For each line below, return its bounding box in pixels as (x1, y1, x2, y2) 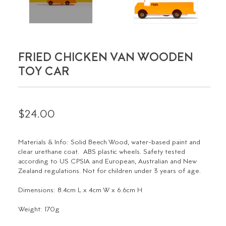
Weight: (18, 205, 43, 214)
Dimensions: (18, 186, 56, 195)
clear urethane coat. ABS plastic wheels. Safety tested (18, 148, 186, 157)
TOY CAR (18, 65, 70, 80)
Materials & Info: (18, 138, 69, 147)
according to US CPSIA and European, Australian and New (18, 157, 197, 166)
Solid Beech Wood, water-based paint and (69, 138, 201, 147)
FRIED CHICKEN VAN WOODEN (18, 50, 194, 66)
